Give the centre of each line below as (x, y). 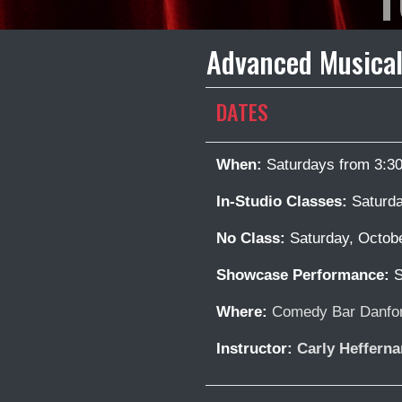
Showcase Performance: (305, 275)
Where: (242, 311)
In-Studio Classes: (282, 201)
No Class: (251, 238)
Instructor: (257, 348)
